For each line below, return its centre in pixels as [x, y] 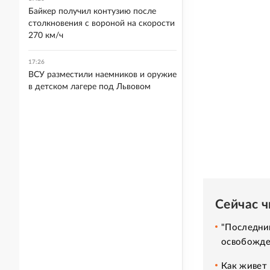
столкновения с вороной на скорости [102, 24]
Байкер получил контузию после [92, 11]
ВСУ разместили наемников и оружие [102, 75]
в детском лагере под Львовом [89, 87]
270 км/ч [46, 36]
